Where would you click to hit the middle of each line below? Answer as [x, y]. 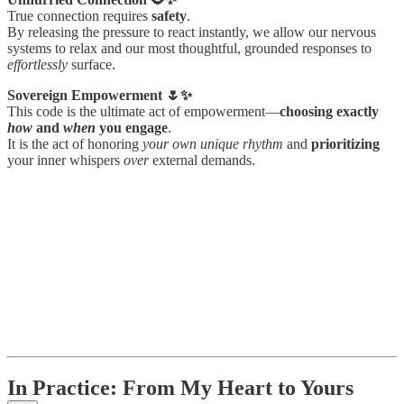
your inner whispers [65, 161]
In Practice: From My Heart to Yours [180, 388]
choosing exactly [329, 112]
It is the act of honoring [75, 144]
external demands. [202, 161]
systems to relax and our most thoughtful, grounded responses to [189, 49]
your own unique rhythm [213, 144]
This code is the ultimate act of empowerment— [143, 112]
